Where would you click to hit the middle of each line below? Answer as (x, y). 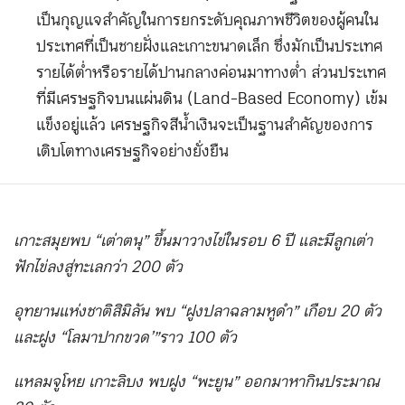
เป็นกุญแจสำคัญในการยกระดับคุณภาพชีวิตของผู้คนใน (207, 21)
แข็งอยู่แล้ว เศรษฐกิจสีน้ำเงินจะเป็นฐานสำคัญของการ (205, 126)
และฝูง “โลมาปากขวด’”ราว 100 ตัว (125, 338)
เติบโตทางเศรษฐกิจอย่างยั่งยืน (132, 152)
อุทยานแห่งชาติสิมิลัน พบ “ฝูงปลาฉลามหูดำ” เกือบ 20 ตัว (198, 312)
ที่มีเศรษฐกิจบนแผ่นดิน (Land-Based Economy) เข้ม (212, 99)
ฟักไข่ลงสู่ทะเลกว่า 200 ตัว (98, 268)
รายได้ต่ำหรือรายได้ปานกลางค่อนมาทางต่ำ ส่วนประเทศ (211, 73)
